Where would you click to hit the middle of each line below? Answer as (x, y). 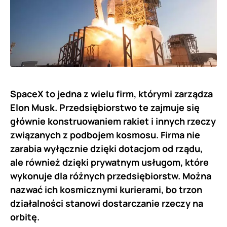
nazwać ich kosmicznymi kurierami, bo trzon (106, 189)
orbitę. (25, 217)
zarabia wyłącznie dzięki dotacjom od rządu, (106, 148)
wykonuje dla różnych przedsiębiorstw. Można (111, 176)
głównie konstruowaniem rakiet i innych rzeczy (113, 121)
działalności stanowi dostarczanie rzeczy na (107, 203)
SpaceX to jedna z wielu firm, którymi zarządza (111, 93)
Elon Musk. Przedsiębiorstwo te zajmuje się (105, 107)
